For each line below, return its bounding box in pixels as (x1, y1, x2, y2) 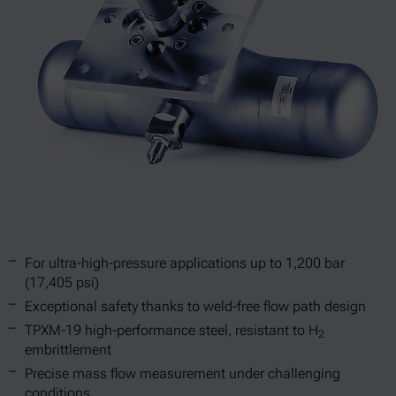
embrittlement (25, 341, 111, 358)
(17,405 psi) (25, 274, 99, 291)
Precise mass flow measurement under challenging (25, 365, 340, 382)
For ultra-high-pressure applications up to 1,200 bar (25, 255, 345, 271)
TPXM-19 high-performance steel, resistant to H (25, 322, 318, 339)
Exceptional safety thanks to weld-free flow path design (25, 298, 366, 315)
